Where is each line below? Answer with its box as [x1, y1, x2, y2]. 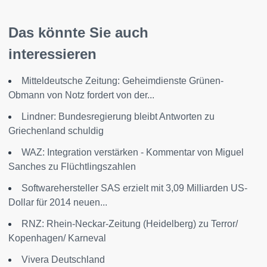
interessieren [8, 46, 97, 62]
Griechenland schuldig [8, 126, 104, 136]
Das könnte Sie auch [8, 24, 148, 41]
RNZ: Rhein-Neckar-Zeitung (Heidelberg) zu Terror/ [21, 219, 238, 229]
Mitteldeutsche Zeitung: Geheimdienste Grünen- [21, 76, 223, 86]
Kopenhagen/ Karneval [8, 233, 106, 243]
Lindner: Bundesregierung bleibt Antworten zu [21, 111, 215, 122]
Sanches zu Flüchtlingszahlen [8, 162, 136, 172]
